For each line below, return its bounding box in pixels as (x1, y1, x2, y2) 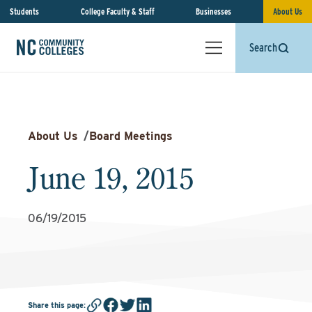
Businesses (196, 6, 232, 17)
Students (10, 6, 39, 17)
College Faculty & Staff (80, 6, 155, 17)
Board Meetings (89, 130, 173, 143)
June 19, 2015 (28, 159, 194, 196)
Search (249, 41, 277, 54)
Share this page (28, 299, 84, 310)
